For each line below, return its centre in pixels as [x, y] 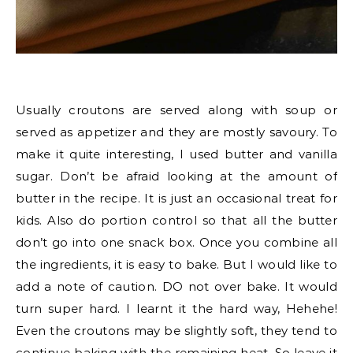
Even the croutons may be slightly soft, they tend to [176, 331]
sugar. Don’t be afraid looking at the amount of [176, 176]
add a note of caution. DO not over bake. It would [176, 286]
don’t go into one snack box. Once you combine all [176, 242]
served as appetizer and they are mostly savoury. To [176, 132]
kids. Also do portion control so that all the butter [176, 220]
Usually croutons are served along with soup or [176, 110]
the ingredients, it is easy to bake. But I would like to [176, 264]
